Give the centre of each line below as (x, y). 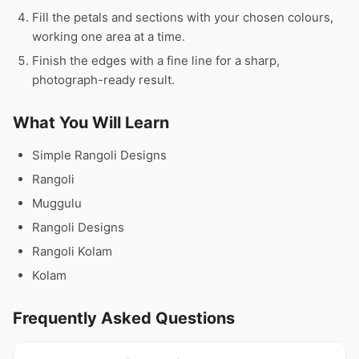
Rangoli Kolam (72, 251)
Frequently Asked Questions (124, 318)
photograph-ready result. (103, 80)
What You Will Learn (91, 123)
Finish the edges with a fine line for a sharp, (156, 61)
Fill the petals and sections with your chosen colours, (183, 17)
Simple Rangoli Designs (99, 155)
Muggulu (57, 203)
